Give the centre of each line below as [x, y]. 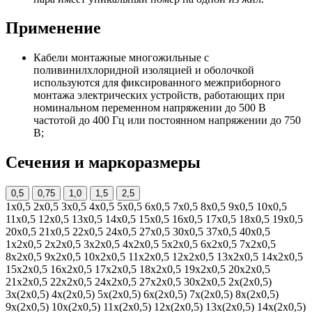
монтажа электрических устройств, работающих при [159, 95]
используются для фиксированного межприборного [157, 83]
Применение [53, 28]
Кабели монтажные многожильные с [121, 58]
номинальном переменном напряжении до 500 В [150, 108]
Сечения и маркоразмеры [103, 163]
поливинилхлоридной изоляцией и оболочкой [144, 70]
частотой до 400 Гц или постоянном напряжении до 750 [167, 120]
